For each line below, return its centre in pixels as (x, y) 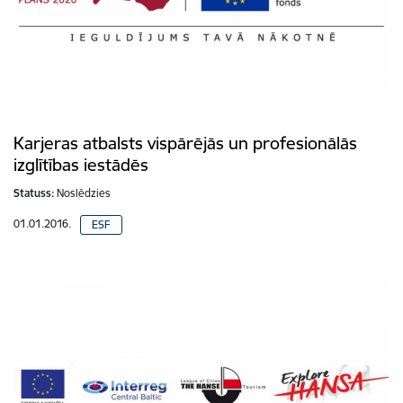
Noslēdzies (84, 193)
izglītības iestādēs (81, 165)
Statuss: (34, 193)
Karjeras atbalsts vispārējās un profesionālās (185, 143)
